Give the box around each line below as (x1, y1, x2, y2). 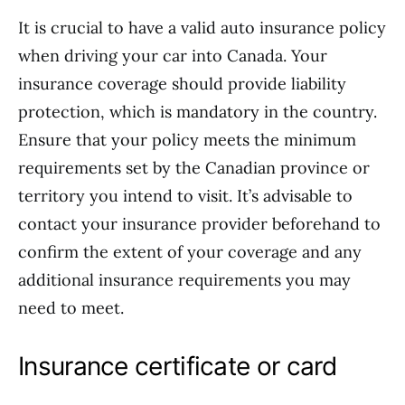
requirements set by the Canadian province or (18, 157, 370, 178)
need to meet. (18, 297, 124, 318)
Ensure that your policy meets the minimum (18, 129, 356, 150)
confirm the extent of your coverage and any (18, 241, 362, 262)
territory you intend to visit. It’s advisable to (18, 185, 353, 206)
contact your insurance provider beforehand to (18, 213, 381, 234)
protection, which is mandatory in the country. (18, 101, 377, 122)
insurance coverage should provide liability (18, 73, 346, 94)
